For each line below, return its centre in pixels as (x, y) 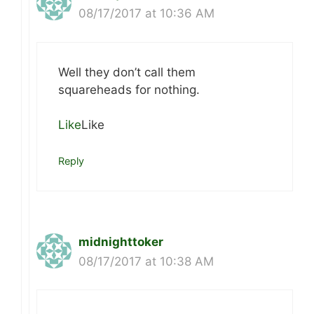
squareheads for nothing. (129, 89)
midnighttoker (121, 241)
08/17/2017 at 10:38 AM (146, 261)
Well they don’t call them (127, 72)
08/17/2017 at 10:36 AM (146, 14)
